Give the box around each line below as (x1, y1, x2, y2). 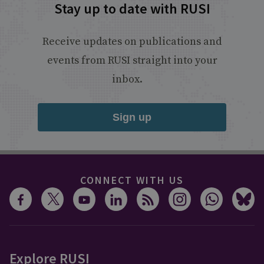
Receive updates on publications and (42, 35, 222, 48)
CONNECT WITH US (80, 173, 184, 187)
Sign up (113, 111, 151, 123)
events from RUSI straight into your (47, 54, 217, 67)
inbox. (112, 72, 143, 86)
